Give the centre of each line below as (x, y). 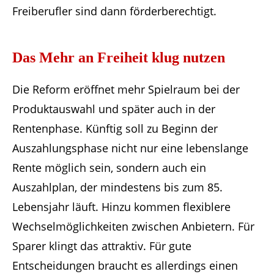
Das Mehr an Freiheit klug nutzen (119, 58)
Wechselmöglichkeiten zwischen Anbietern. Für (133, 227)
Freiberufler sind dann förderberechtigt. (114, 11)
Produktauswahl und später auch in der (114, 109)
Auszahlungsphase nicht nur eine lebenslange (130, 148)
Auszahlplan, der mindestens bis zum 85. (117, 187)
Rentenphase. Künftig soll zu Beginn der (115, 129)
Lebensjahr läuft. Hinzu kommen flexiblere (121, 207)
